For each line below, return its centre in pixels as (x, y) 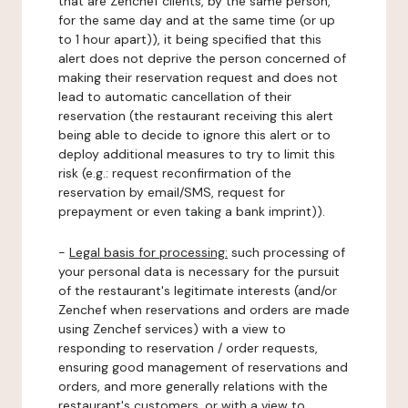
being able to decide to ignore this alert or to (194, 135)
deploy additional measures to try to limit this (197, 154)
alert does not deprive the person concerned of (202, 58)
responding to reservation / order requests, (188, 348)
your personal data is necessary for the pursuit (199, 271)
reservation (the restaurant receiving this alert (196, 116)
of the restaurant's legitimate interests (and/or (198, 291)
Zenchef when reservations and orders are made (204, 310)
